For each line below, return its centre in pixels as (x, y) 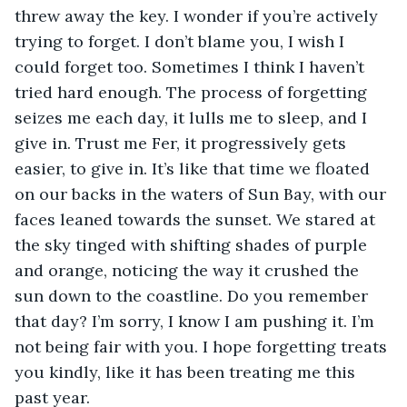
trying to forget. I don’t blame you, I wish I (182, 41)
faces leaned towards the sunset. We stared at (197, 219)
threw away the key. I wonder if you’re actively (199, 15)
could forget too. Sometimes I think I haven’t (192, 66)
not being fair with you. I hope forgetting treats (203, 346)
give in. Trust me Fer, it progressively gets (183, 143)
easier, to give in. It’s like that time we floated (194, 168)
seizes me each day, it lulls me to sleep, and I (193, 117)
